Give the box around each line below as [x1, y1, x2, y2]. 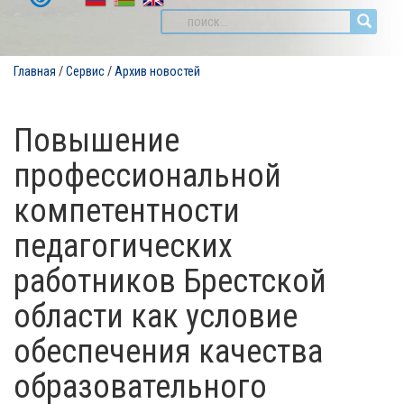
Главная [14, 64, 56, 79]
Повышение [14, 122, 179, 160]
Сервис [66, 64, 105, 79]
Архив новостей [115, 64, 200, 79]
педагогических [14, 227, 233, 265]
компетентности [14, 192, 240, 230]
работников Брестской [14, 262, 326, 300]
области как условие [14, 298, 298, 335]
